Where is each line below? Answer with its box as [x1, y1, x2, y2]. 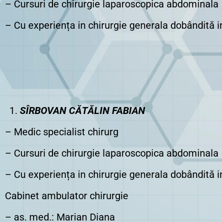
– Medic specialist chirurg [5, 126, 118, 138]
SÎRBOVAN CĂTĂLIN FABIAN [20, 105, 145, 116]
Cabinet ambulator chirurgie [5, 190, 128, 202]
